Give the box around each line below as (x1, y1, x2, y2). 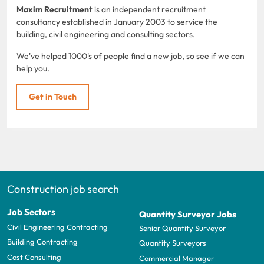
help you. (16, 62, 49, 74)
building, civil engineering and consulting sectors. (16, 28, 195, 39)
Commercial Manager (139, 253, 214, 263)
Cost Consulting (7, 252, 61, 262)
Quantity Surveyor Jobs (139, 208, 236, 220)
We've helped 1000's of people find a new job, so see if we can (16, 50, 245, 61)
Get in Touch (29, 91, 77, 102)
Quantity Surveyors (139, 238, 206, 248)
